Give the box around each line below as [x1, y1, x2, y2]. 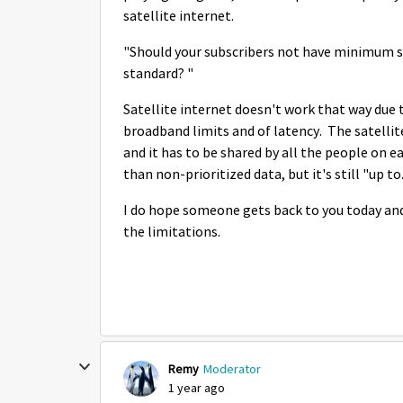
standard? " [123, 65, 193, 83]
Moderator [203, 361, 261, 377]
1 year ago [168, 380, 225, 396]
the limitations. [123, 223, 223, 241]
